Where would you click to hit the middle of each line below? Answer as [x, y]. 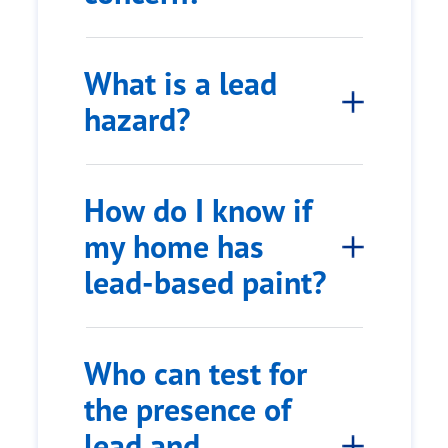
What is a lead [180, 83]
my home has [174, 246]
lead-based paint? [205, 282]
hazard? [137, 119]
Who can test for [195, 373]
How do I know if [198, 210]
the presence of [187, 409]
